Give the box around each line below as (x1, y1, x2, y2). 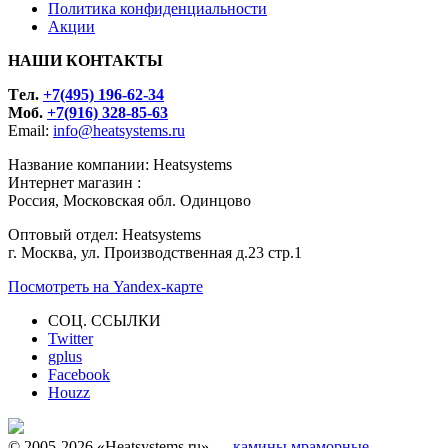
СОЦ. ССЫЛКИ (48, 311, 161, 329)
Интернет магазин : (8, 173, 141, 191)
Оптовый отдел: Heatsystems (8, 225, 201, 243)
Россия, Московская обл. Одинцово (8, 191, 251, 209)
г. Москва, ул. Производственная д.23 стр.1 (8, 243, 302, 261)
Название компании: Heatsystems (8, 155, 232, 173)
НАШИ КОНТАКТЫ (8, 51, 163, 69)
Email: (8, 121, 53, 139)
